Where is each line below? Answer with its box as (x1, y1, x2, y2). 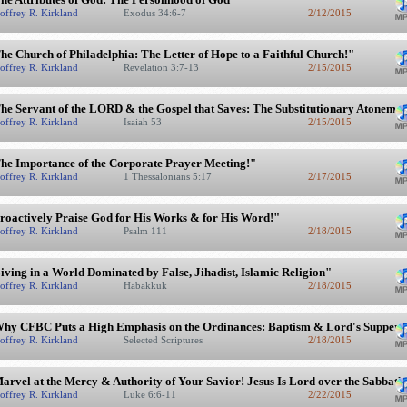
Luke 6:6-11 (123, 389, 179, 400)
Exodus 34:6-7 (123, 7, 189, 18)
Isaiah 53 (123, 116, 164, 127)
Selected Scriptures (123, 334, 205, 345)
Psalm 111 (123, 225, 170, 236)
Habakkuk (123, 280, 170, 291)
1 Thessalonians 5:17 (123, 171, 214, 182)
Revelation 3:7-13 (123, 62, 202, 73)
